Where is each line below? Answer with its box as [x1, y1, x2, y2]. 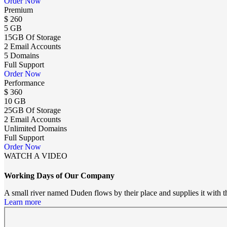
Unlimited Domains [4, 124, 67, 133]
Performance [4, 78, 45, 87]
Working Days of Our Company [4, 171, 115, 180]
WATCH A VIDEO [4, 151, 67, 160]
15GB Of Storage [4, 32, 61, 42]
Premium [4, 5, 33, 14]
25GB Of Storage [4, 105, 61, 115]
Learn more [4, 198, 41, 207]
